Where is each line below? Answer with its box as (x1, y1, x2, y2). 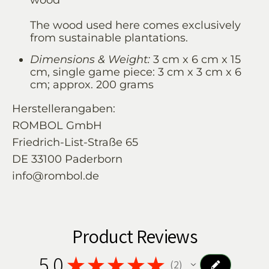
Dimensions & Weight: (30, 53, 150, 67)
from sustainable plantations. (30, 31, 188, 45)
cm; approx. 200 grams (30, 78, 154, 92)
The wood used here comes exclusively (30, 19, 241, 32)
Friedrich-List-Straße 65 (12, 136, 138, 150)
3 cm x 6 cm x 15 (150, 53, 241, 67)
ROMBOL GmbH (12, 119, 102, 133)
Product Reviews (71, 223, 198, 249)
